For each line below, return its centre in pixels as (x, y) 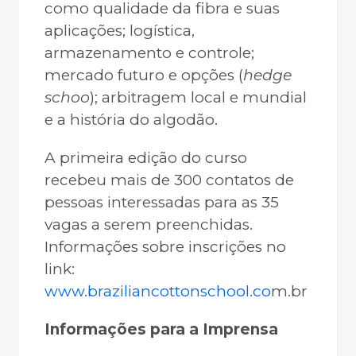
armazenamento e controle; (149, 53)
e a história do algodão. (131, 120)
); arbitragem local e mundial (198, 98)
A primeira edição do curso (146, 158)
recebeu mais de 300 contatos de (169, 180)
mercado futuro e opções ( (144, 75)
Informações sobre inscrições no (165, 247)
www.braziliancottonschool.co (158, 292)
